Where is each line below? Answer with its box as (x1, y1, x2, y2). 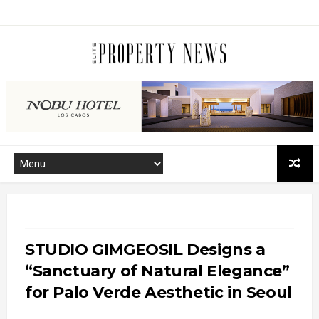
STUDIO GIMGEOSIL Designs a (24, 239, 266, 259)
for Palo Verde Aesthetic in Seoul (24, 282, 292, 302)
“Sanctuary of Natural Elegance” (24, 261, 290, 281)
